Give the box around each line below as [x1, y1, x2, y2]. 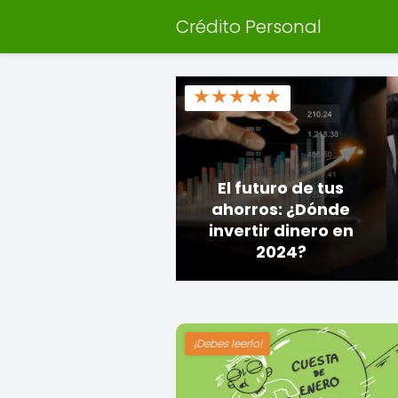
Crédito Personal [176, 14, 322, 39]
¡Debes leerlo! [193, 335, 262, 351]
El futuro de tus [218, 177, 345, 199]
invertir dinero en [208, 219, 354, 242]
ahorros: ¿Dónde [211, 198, 351, 220]
